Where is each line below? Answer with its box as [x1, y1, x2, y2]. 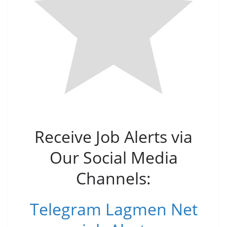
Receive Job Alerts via [34, 126, 193, 147]
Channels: [76, 167, 151, 189]
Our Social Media [49, 146, 178, 168]
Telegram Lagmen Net [29, 198, 198, 220]
